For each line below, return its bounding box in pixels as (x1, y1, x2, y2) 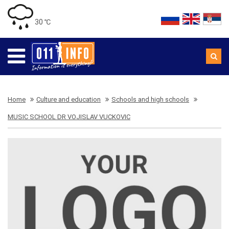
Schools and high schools (111, 96, 189, 103)
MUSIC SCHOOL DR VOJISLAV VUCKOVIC (8, 113, 130, 121)
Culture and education (36, 96, 101, 103)
